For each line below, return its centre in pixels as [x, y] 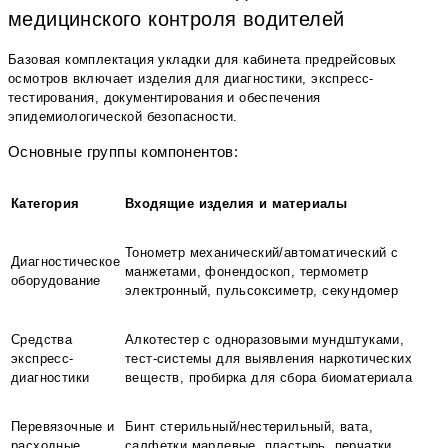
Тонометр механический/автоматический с [262, 253]
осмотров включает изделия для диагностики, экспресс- [191, 78]
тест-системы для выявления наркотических [268, 359]
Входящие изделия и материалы [236, 204]
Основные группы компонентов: [123, 151]
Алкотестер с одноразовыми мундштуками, [265, 340]
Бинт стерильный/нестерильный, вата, [249, 427]
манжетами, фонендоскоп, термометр [247, 272]
